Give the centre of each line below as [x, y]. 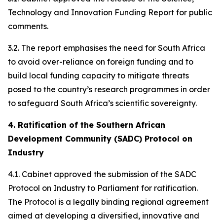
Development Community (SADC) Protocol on [100, 139]
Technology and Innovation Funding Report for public [110, 12]
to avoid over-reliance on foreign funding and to [101, 62]
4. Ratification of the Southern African [87, 125]
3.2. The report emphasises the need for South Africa [107, 48]
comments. [28, 26]
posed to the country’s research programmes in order [109, 89]
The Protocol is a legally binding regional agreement [108, 202]
